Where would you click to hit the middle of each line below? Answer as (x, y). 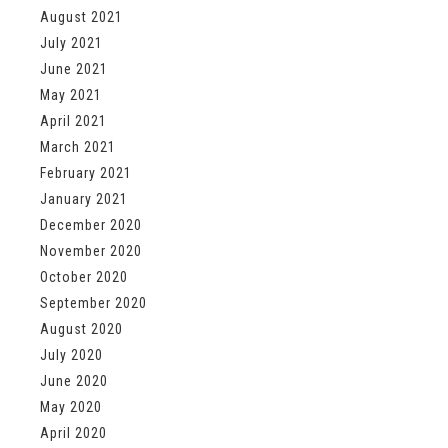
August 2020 (81, 329)
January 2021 (84, 199)
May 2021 (71, 95)
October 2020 (84, 277)
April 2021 (73, 121)
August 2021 (81, 17)
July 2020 (71, 355)
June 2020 (74, 381)
